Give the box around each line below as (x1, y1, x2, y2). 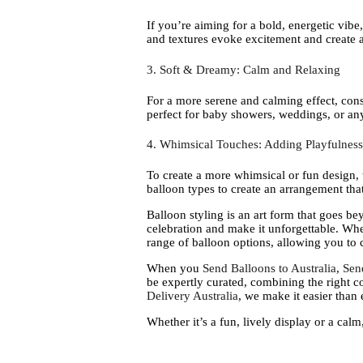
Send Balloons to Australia (202, 262, 336, 275)
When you (146, 262, 203, 275)
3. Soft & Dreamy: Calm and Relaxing (146, 62, 340, 76)
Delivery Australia (146, 289, 238, 303)
